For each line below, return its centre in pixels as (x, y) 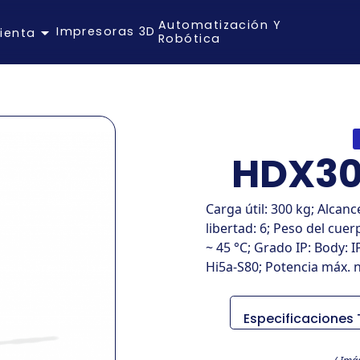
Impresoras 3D (106, 31)
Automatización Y (220, 25)
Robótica (190, 38)
